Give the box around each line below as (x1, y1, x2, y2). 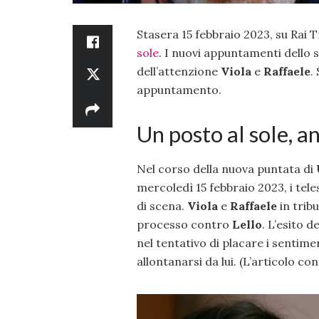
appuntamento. (137, 82, 221, 97)
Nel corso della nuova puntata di (137, 162, 316, 177)
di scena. (137, 199, 187, 214)
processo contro (137, 217, 232, 232)
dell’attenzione (137, 63, 221, 78)
